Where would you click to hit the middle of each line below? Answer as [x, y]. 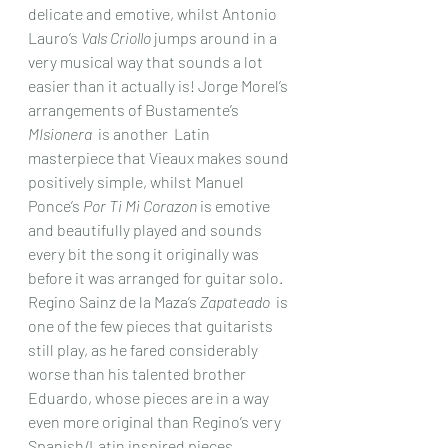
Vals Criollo [116, 37]
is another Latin [152, 133]
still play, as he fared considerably [144, 349]
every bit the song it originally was [145, 253]
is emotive [235, 205]
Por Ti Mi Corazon [140, 205]
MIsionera [60, 133]
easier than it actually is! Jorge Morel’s [159, 85]
